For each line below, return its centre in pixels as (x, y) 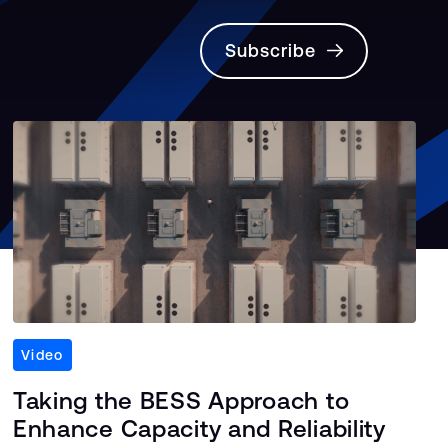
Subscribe (276, 50)
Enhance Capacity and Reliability (199, 428)
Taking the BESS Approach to (181, 400)
